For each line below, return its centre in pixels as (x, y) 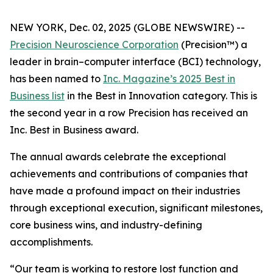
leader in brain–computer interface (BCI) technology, (135, 62)
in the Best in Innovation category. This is (161, 96)
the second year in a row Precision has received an (129, 113)
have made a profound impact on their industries (125, 191)
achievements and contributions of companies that (129, 174)
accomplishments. (51, 242)
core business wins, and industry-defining (106, 225)
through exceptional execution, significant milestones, (136, 208)
